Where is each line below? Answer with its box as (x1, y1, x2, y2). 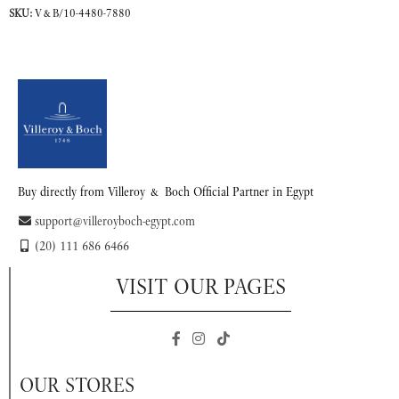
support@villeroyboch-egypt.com (35, 213, 195, 230)
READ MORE (21, 29, 84, 44)
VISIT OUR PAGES (115, 273, 286, 301)
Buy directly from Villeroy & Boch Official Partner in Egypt (18, 183, 313, 200)
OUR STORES (20, 371, 134, 397)
